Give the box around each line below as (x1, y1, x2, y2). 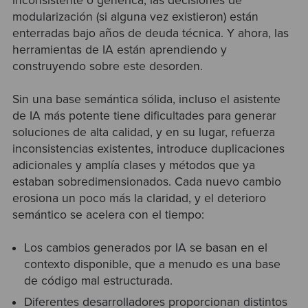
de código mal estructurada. (24, 274, 173, 289)
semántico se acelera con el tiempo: (12, 208, 204, 223)
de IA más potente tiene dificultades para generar (12, 109, 276, 124)
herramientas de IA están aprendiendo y (12, 42, 227, 57)
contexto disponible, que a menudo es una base (24, 257, 281, 272)
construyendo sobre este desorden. (12, 58, 203, 74)
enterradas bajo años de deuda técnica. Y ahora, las (12, 25, 289, 41)
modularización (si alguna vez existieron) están (12, 9, 258, 24)
